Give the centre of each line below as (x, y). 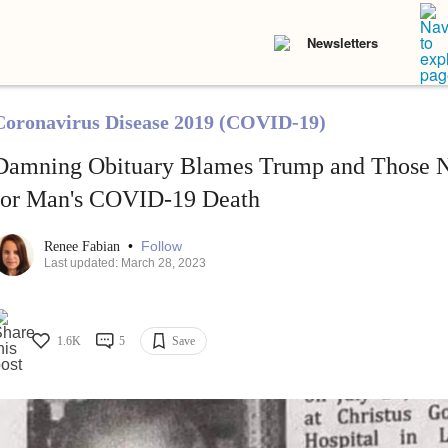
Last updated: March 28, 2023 (124, 263)
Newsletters (342, 42)
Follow (161, 246)
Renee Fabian (83, 247)
